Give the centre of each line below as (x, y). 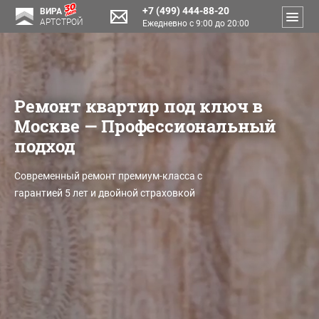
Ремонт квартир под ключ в (138, 106)
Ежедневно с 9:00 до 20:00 (195, 23)
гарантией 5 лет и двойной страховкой (105, 193)
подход (45, 146)
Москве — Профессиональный (145, 126)
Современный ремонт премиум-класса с (108, 176)
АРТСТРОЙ (62, 22)
